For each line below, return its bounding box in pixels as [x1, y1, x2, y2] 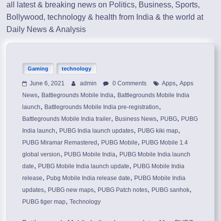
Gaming [28, 65, 49, 72]
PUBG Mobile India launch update [38, 162, 130, 170]
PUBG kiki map [138, 127, 179, 134]
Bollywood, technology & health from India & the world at [6, 12, 204, 21]
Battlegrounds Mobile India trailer [22, 115, 111, 122]
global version [22, 150, 61, 158]
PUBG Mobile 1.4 [142, 139, 188, 146]
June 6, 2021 [30, 79, 65, 87]
